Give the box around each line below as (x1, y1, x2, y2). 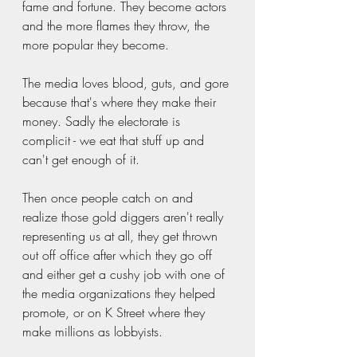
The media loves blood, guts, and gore (22, 74, 233, 92)
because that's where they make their (22, 93, 220, 111)
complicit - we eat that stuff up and (22, 131, 208, 149)
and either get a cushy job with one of (22, 265, 229, 283)
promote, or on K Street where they (22, 304, 209, 321)
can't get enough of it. (22, 151, 147, 168)
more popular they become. (22, 36, 177, 53)
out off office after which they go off (22, 246, 216, 264)
